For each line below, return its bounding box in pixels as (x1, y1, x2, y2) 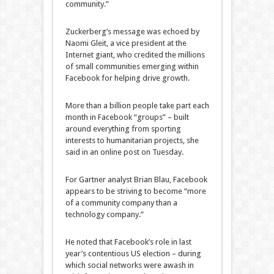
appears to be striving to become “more (65, 187, 206, 196)
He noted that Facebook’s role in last (65, 237, 191, 247)
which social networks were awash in (65, 261, 194, 270)
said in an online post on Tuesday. (65, 147, 183, 157)
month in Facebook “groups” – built (65, 113, 189, 122)
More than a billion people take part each (65, 101, 209, 111)
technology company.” (65, 210, 144, 220)
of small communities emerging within (65, 62, 199, 72)
